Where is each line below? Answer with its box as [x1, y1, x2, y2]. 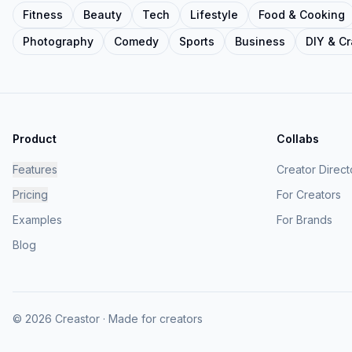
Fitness [23, 8, 63, 21]
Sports [179, 35, 214, 48]
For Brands [277, 213, 332, 226]
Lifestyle [190, 8, 238, 21]
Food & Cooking [258, 8, 345, 21]
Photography [23, 35, 93, 48]
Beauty [83, 8, 122, 21]
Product [13, 132, 57, 145]
